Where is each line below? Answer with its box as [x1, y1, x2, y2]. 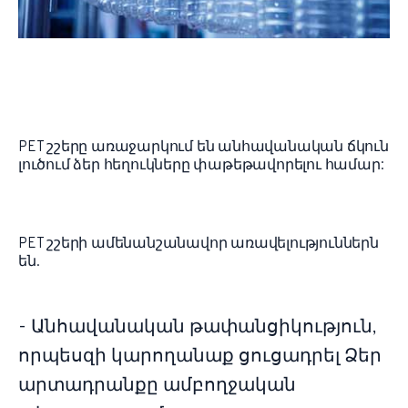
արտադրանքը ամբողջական [18, 374, 296, 399]
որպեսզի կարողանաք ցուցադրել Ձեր [18, 345, 382, 370]
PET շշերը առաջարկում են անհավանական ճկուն [18, 138, 389, 158]
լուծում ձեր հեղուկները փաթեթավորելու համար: [18, 157, 388, 176]
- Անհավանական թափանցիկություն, [18, 316, 376, 341]
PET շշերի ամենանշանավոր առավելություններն [18, 235, 379, 254]
